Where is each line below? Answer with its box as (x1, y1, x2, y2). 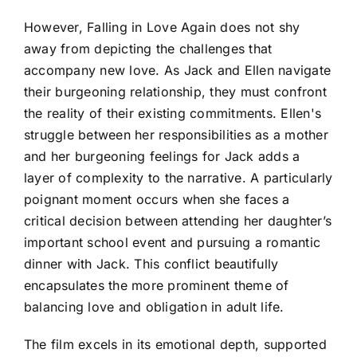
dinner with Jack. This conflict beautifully (24, 255, 279, 272)
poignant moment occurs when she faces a (24, 190, 290, 207)
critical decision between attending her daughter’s (24, 212, 331, 229)
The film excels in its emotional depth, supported (24, 335, 327, 352)
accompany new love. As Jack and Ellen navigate (24, 61, 331, 78)
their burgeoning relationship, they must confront (24, 83, 327, 100)
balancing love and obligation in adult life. (24, 298, 284, 315)
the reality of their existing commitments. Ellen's (24, 104, 321, 121)
